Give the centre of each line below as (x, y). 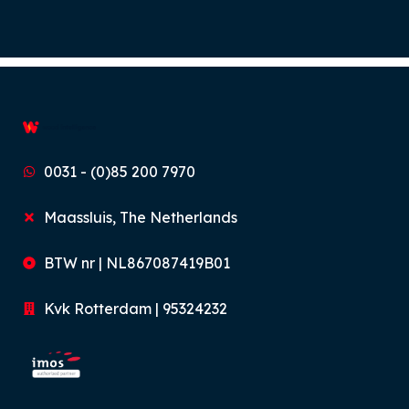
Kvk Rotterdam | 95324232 (135, 308)
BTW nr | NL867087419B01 (136, 262)
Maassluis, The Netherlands (140, 217)
